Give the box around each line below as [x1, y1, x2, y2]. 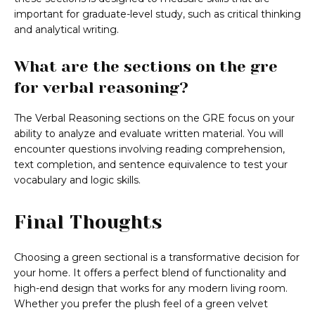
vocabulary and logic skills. [14, 174, 141, 187]
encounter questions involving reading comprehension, [14, 143, 285, 156]
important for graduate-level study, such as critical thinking [14, 8, 301, 21]
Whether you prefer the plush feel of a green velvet [14, 297, 268, 311]
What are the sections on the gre [14, 58, 278, 76]
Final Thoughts [14, 211, 162, 233]
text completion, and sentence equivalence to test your [14, 158, 288, 172]
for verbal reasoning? [14, 79, 188, 97]
